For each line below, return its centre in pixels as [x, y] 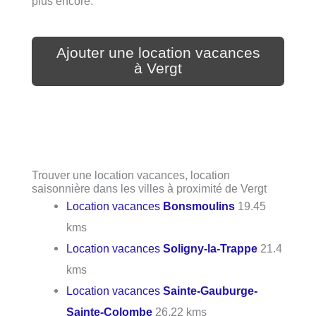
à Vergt [158, 68]
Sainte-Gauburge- [211, 290]
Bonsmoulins [199, 206]
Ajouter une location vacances [158, 53]
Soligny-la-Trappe [211, 248]
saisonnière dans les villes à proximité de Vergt [149, 188]
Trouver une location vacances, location [131, 175]
